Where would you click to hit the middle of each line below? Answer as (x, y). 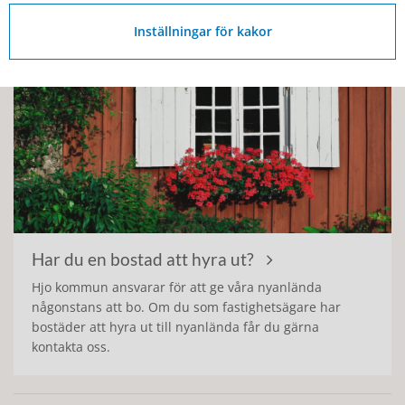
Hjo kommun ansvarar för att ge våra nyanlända (177, 287)
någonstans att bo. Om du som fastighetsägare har (186, 307)
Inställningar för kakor (202, 31)
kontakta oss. (71, 347)
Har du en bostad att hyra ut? (145, 259)
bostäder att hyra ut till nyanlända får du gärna (175, 327)
